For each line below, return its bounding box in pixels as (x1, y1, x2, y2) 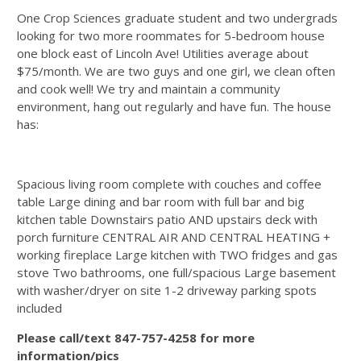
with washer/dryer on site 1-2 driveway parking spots (17, 282, 317, 298)
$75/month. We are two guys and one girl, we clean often (17, 63, 335, 79)
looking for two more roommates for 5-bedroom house (17, 27, 325, 44)
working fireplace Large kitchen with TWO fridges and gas (17, 247, 338, 263)
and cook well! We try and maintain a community (17, 81, 280, 97)
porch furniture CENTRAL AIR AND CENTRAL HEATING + (17, 229, 330, 245)
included (17, 300, 62, 316)
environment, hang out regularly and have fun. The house (17, 98, 331, 114)
